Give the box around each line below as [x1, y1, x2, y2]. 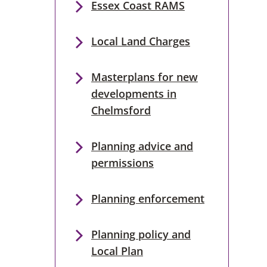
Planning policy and [91, 227, 191, 241]
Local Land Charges [91, 34, 190, 48]
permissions [91, 156, 154, 170]
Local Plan [91, 244, 143, 258]
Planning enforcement [91, 191, 204, 206]
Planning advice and [91, 139, 193, 153]
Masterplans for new [91, 70, 198, 84]
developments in [91, 86, 176, 101]
